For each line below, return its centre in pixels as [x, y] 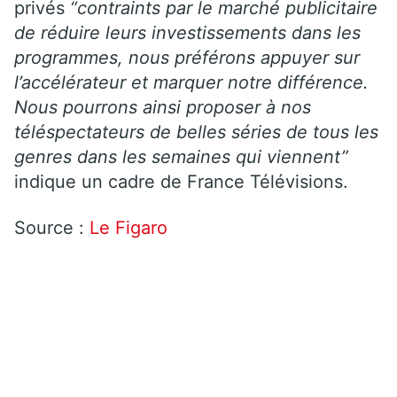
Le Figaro [131, 227]
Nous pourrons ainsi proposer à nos [163, 107]
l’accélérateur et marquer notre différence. [191, 82]
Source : [52, 227]
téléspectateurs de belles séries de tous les [196, 132]
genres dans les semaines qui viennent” [181, 156]
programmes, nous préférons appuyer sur [187, 57]
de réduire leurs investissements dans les [187, 32]
